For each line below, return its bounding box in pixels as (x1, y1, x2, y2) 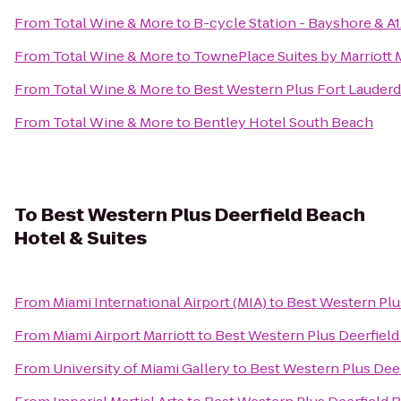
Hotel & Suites (14, 226, 147, 251)
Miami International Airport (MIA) (53, 293, 267, 311)
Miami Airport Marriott (53, 326, 195, 345)
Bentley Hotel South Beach (193, 113, 373, 132)
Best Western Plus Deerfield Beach (41, 202, 365, 227)
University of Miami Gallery (53, 359, 230, 378)
